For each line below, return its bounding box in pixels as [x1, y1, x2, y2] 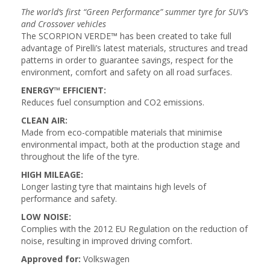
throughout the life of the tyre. [21, 151, 139, 162]
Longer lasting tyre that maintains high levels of [21, 181, 206, 192]
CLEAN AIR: [21, 115, 67, 126]
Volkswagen [81, 253, 130, 265]
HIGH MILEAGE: [21, 169, 83, 180]
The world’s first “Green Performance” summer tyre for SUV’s [21, 6, 248, 17]
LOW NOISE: [21, 211, 71, 222]
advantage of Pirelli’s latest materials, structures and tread [21, 42, 248, 54]
